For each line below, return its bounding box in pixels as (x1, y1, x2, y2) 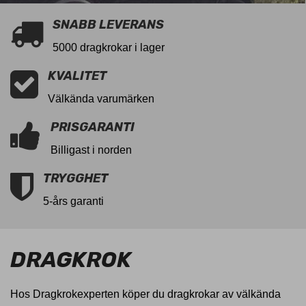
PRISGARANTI (51, 120, 135, 135)
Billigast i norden (51, 144, 132, 156)
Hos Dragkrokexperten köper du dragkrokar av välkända (10, 288, 281, 300)
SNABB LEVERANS (53, 17, 164, 32)
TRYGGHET (43, 171, 108, 186)
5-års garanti (43, 195, 104, 207)
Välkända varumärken (48, 93, 154, 105)
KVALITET (48, 68, 107, 83)
